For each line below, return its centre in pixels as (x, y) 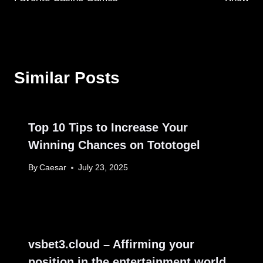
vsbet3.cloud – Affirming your (111, 245)
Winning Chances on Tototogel (114, 145)
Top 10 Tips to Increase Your (108, 127)
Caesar (53, 168)
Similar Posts (67, 77)
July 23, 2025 (103, 168)
